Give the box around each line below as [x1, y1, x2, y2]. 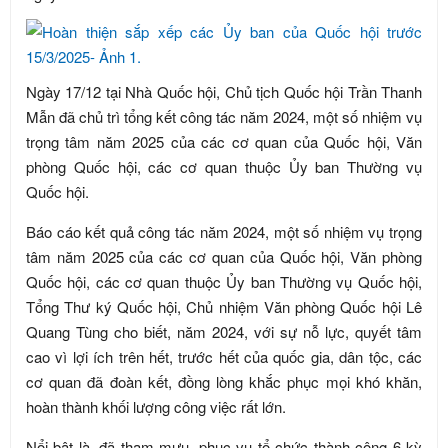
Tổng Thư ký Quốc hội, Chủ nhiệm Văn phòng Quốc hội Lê [26, 296, 422, 317]
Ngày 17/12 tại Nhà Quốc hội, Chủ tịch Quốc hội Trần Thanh [26, 81, 422, 102]
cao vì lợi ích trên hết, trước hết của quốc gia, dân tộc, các [26, 346, 422, 367]
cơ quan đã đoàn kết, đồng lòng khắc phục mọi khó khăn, [26, 371, 422, 392]
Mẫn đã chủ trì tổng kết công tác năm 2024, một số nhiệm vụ [26, 106, 422, 127]
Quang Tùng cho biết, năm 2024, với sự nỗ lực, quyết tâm [26, 321, 422, 342]
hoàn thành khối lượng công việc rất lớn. [26, 396, 290, 417]
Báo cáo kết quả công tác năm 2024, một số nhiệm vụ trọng [26, 221, 422, 242]
